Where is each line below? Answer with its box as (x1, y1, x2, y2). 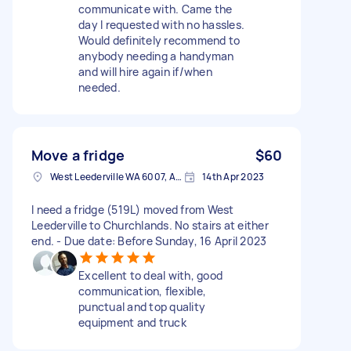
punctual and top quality (78, 299, 205, 314)
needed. (78, 79, 121, 95)
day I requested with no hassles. (78, 16, 244, 32)
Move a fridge (31, 145, 125, 165)
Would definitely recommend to (78, 32, 241, 48)
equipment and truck (78, 314, 186, 330)
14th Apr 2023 (202, 169, 265, 183)
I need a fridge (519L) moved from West (31, 201, 234, 217)
